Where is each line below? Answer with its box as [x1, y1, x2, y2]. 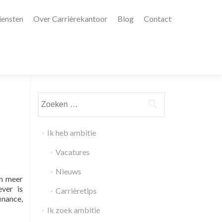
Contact [144, 14, 171, 23]
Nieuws [55, 166, 81, 176]
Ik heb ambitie [47, 128, 96, 137]
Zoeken [38, 93, 63, 102]
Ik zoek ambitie [47, 205, 100, 215]
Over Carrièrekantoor [33, 14, 108, 23]
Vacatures [55, 147, 90, 157]
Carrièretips [55, 186, 97, 195]
